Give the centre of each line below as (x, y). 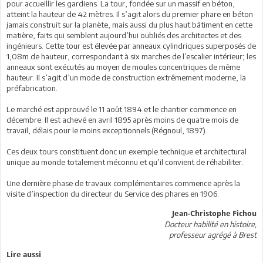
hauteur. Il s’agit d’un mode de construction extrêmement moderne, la (126, 77)
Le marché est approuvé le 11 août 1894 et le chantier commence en (122, 109)
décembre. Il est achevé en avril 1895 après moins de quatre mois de (122, 120)
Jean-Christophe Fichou (214, 213)
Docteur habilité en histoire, (210, 224)
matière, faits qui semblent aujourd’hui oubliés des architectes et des (124, 35)
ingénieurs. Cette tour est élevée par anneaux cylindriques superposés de (131, 46)
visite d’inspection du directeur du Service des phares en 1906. (113, 194)
